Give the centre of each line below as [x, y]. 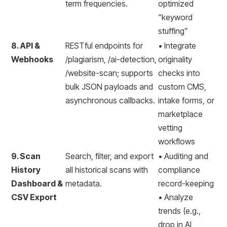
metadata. [84, 183]
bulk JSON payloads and [109, 87]
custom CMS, [182, 87]
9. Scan [26, 156]
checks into [179, 73]
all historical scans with [107, 170]
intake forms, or [186, 100]
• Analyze [176, 197]
